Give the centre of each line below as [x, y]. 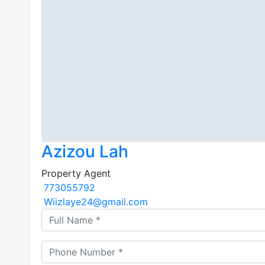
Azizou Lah [85, 152]
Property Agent [76, 174]
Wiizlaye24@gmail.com [96, 202]
